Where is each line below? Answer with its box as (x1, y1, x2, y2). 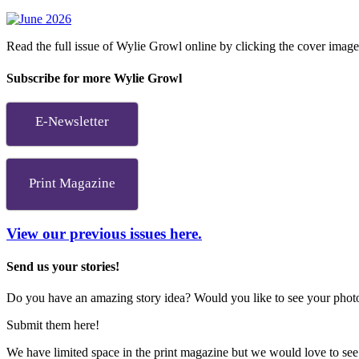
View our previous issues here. (6, 224, 202, 242)
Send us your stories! (6, 259, 119, 273)
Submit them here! (6, 318, 99, 333)
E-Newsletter (35, 113, 109, 129)
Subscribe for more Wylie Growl (6, 71, 182, 85)
